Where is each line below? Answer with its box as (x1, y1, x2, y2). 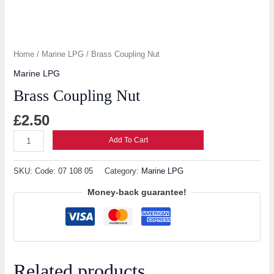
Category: (104, 167, 141, 176)
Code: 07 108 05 (34, 167, 93, 176)
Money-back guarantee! (87, 187, 187, 197)
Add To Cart (108, 136, 148, 145)
